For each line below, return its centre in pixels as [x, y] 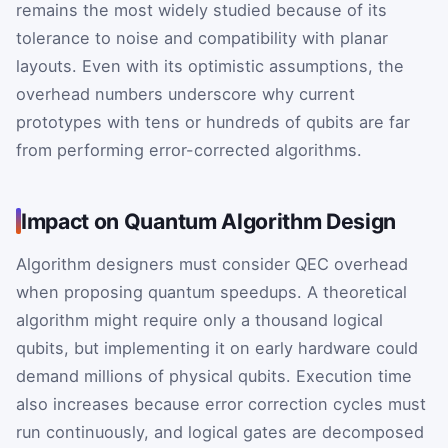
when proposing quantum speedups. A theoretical [211, 292]
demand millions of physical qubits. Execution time [214, 376]
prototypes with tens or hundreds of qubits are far [213, 122]
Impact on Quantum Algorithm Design [209, 221]
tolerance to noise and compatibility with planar [202, 38]
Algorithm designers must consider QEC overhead [212, 264]
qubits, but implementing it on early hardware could [217, 348]
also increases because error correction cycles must [221, 404]
